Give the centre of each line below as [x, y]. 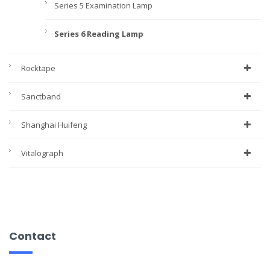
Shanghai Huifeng [54, 125]
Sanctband [41, 97]
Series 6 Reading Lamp [99, 34]
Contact [33, 236]
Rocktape [38, 68]
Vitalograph [42, 153]
